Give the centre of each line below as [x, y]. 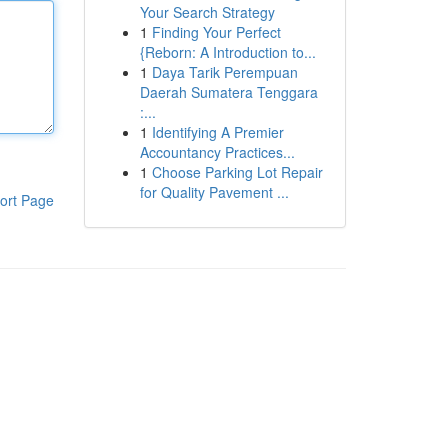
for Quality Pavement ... [214, 192]
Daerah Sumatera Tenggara [228, 92]
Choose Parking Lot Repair [237, 172]
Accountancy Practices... [217, 152]
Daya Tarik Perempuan [224, 72]
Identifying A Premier [217, 132]
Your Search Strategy [207, 12]
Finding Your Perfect [216, 32]
